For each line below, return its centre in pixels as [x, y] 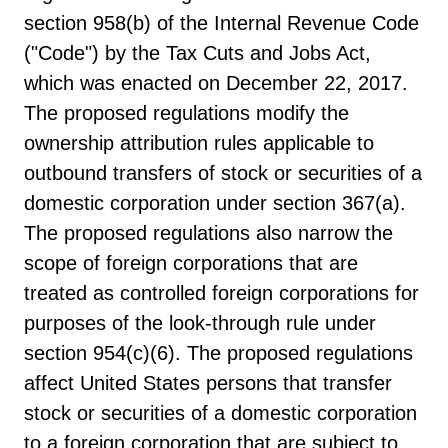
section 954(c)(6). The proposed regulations [218, 352]
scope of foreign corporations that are [191, 262]
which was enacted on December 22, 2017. [216, 82]
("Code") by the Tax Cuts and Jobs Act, [197, 52]
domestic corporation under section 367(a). [215, 202]
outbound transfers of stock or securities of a [223, 172]
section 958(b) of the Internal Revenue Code [221, 22]
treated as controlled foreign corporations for [221, 292]
